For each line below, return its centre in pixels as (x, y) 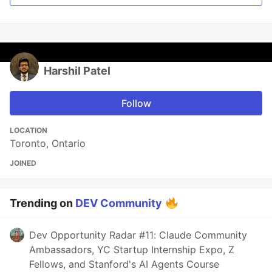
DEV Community (119, 203)
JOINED (23, 163)
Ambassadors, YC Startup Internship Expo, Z (132, 249)
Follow (136, 103)
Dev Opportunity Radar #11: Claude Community (138, 235)
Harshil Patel (77, 70)
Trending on (42, 203)
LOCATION (29, 130)
